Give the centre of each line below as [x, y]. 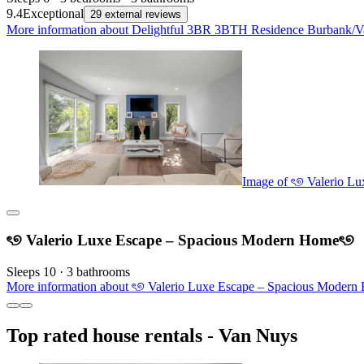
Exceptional [53, 13]
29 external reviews [136, 14]
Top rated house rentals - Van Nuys [152, 335]
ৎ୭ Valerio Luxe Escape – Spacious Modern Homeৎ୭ [180, 240]
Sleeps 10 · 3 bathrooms [68, 271]
